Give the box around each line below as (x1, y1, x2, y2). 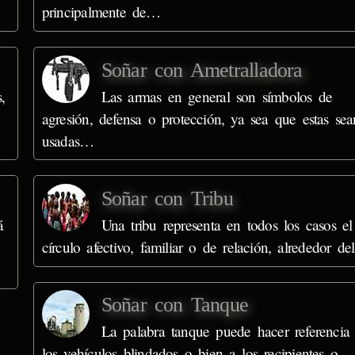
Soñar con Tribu (101, 186, 233, 210)
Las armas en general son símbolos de (101, 86, 333, 106)
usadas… (41, 130, 94, 151)
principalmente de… (41, 2, 161, 22)
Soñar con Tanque (101, 293, 249, 317)
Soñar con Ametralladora (101, 58, 303, 82)
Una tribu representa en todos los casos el (101, 214, 353, 235)
